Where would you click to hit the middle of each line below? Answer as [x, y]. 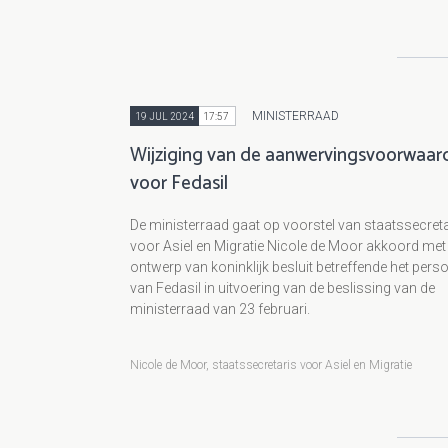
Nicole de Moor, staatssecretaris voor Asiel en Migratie [271, 365]
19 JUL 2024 [164, 116]
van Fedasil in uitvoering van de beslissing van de [282, 288]
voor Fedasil [179, 184]
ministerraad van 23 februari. [220, 309]
